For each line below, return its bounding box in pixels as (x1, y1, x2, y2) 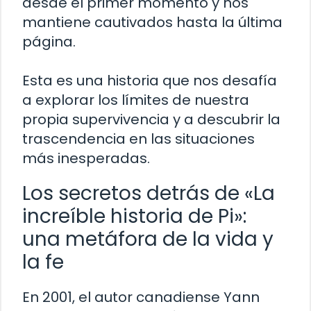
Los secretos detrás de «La (22, 180, 275, 208)
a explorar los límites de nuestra (22, 90, 249, 110)
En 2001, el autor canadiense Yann (22, 287, 260, 308)
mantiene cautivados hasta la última (22, 12, 283, 33)
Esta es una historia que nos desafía (22, 71, 277, 91)
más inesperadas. (22, 149, 150, 169)
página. (22, 32, 76, 52)
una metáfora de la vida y (22, 226, 274, 253)
